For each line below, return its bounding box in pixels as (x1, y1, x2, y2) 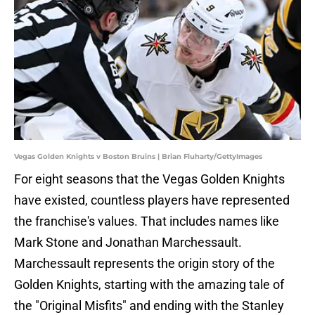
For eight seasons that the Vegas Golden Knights (14, 172, 285, 187)
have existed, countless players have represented (14, 193, 290, 208)
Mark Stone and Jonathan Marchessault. (14, 235, 242, 250)
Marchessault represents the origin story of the (14, 256, 275, 271)
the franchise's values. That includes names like (14, 214, 279, 229)
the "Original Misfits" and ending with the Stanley (14, 298, 284, 314)
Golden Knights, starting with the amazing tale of (14, 277, 284, 292)
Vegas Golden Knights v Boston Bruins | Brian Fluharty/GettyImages (14, 152, 262, 162)
